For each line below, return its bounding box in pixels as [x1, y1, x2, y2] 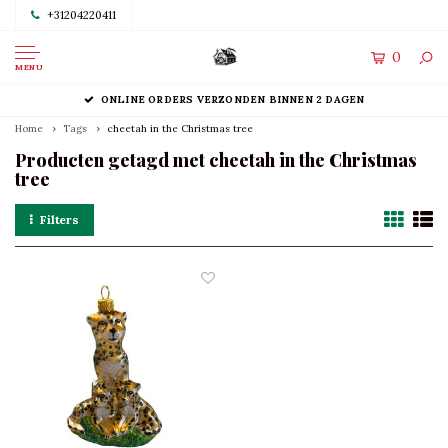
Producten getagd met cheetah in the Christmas [15, 148, 417, 172]
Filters [39, 212, 80, 227]
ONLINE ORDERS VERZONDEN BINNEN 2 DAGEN [100, 93, 365, 106]
